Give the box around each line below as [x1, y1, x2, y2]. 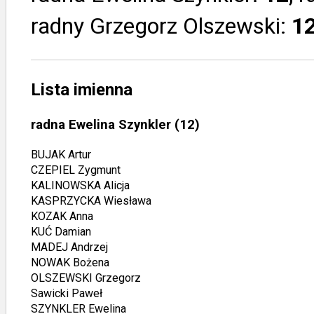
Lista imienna [31, 79, 132, 100]
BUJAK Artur [31, 147, 91, 161]
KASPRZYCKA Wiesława [31, 193, 151, 207]
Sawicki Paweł [31, 286, 102, 300]
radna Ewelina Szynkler [31, 116, 171, 132]
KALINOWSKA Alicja [31, 178, 130, 192]
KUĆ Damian [31, 224, 91, 238]
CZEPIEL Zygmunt [31, 163, 121, 177]
